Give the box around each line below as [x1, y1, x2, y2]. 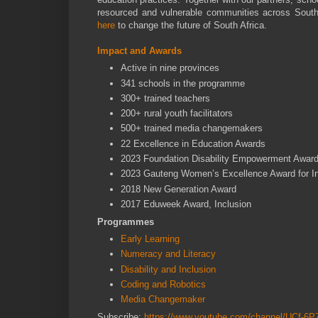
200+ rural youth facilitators [121, 108, 233, 119]
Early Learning [121, 234, 180, 245]
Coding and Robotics [121, 279, 206, 290]
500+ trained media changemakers [121, 123, 263, 134]
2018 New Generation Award [121, 183, 236, 194]
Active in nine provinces [121, 62, 219, 74]
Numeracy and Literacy [121, 248, 216, 260]
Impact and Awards [97, 45, 182, 56]
